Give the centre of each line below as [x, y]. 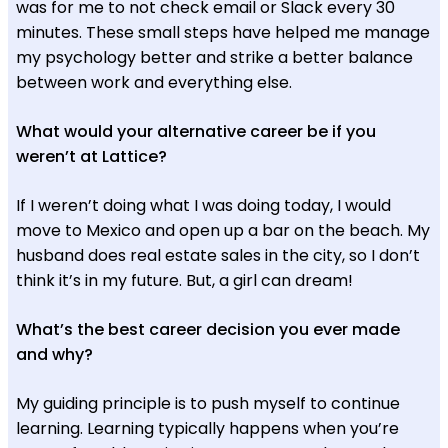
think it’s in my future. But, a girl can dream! [184, 280]
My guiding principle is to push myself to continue [208, 403]
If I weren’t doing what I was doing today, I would [203, 205]
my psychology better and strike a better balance [214, 57]
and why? [54, 354]
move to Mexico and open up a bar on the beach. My [223, 230]
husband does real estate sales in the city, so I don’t [218, 255]
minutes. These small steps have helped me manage [223, 32]
